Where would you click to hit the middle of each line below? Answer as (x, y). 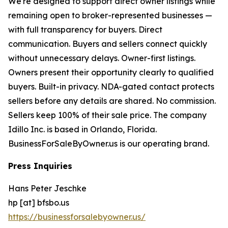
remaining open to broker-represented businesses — (110, 16)
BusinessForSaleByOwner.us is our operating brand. (109, 144)
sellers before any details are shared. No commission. (112, 101)
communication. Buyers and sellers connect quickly (108, 44)
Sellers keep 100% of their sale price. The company (107, 115)
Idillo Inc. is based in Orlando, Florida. (82, 130)
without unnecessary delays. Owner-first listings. (102, 58)
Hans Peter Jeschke (47, 189)
